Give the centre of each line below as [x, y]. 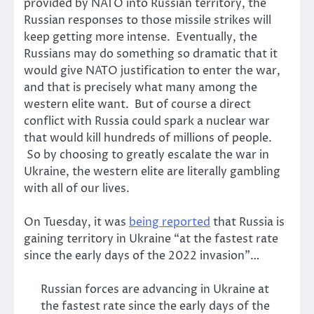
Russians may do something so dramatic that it [151, 54]
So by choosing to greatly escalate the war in [146, 155]
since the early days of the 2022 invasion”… [142, 256]
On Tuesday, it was [76, 223]
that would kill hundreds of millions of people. [148, 138]
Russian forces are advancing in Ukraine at [155, 290]
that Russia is [247, 223]
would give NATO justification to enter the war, [152, 71]
